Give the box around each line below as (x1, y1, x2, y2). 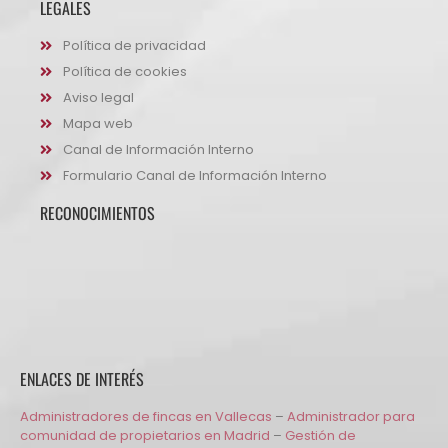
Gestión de (285, 426, 356, 446)
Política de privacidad (62, 36, 206, 56)
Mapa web (62, 114, 133, 134)
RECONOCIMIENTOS (40, 201, 155, 226)
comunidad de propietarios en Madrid (20, 426, 270, 446)
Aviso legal (62, 88, 134, 108)
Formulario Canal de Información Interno (62, 166, 327, 186)
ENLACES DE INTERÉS (20, 367, 144, 392)
